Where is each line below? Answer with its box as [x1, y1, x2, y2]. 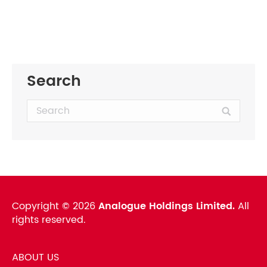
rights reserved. [12, 212, 86, 228]
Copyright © [12, 198, 73, 215]
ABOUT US [12, 250, 59, 266]
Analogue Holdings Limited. [98, 198, 238, 215]
